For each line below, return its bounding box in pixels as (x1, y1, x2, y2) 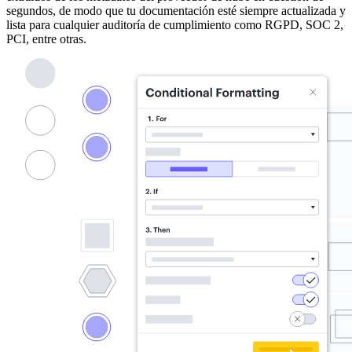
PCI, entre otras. (6, 32, 86, 46)
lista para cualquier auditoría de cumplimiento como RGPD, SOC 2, (6, 18, 343, 32)
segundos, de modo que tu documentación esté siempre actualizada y (6, 4, 346, 18)
